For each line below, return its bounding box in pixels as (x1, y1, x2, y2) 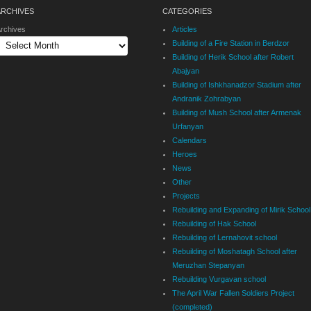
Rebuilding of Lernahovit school (172, 233, 277, 242)
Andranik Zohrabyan (172, 94, 241, 103)
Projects (172, 191, 200, 200)
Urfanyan (172, 121, 203, 131)
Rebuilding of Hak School (172, 219, 256, 228)
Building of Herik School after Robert (172, 52, 294, 61)
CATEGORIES (162, 6, 212, 15)
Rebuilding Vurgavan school (172, 274, 266, 283)
